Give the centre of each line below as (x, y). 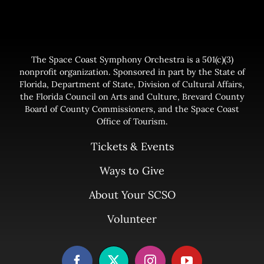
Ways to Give (132, 170)
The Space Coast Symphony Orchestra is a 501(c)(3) (132, 59)
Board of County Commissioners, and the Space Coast (132, 109)
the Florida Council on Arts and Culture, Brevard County (132, 96)
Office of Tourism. (132, 121)
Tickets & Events (132, 146)
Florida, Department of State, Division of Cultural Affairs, (132, 84)
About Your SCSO (132, 194)
